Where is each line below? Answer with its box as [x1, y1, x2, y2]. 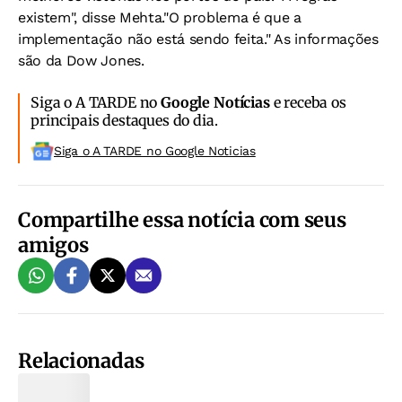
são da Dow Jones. [18, 52, 144, 69]
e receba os [269, 93, 346, 111]
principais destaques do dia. [31, 111, 218, 129]
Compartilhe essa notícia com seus [18, 207, 346, 232]
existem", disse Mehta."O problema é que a [18, 9, 301, 26]
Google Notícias [161, 93, 270, 111]
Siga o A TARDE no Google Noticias [54, 144, 256, 158]
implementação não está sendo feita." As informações [18, 31, 379, 48]
